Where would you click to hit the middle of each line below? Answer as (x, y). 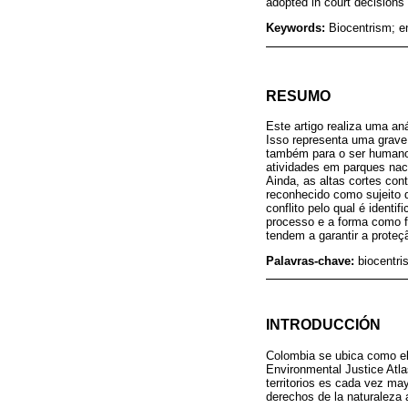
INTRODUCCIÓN (323, 325)
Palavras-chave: (312, 260)
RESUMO (298, 97)
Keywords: (297, 28)
